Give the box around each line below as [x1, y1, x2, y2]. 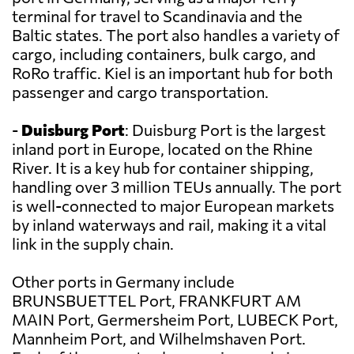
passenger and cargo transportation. [12, 82, 269, 102]
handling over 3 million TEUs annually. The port [12, 177, 341, 197]
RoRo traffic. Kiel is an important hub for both [12, 63, 333, 83]
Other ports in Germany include [12, 272, 235, 292]
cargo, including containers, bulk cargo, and [12, 44, 316, 64]
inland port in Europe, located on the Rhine [12, 139, 313, 159]
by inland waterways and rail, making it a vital [12, 215, 326, 235]
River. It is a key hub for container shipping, [12, 158, 314, 178]
